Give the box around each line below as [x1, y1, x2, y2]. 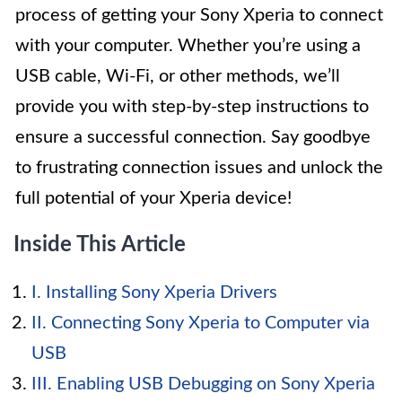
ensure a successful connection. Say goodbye [15, 128, 371, 147]
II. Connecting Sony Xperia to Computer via [31, 314, 370, 333]
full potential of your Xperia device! [15, 189, 292, 208]
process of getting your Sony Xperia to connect [15, 6, 383, 25]
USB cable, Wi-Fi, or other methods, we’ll [15, 67, 340, 86]
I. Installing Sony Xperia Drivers [31, 284, 277, 302]
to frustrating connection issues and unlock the [15, 159, 383, 178]
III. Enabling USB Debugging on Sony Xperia [31, 375, 375, 394]
